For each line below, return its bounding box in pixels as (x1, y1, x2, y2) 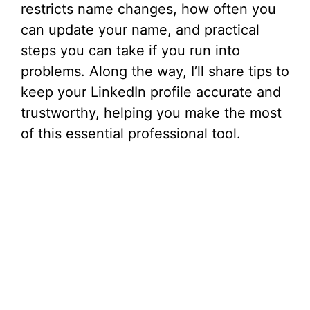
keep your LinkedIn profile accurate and (21, 84, 281, 100)
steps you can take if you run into (21, 42, 240, 59)
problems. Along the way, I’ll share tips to (21, 63, 289, 80)
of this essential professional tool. (21, 125, 241, 142)
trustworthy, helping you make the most (21, 104, 282, 121)
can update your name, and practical (21, 21, 259, 38)
